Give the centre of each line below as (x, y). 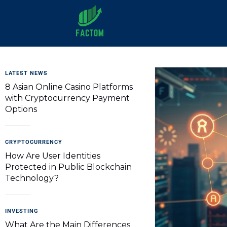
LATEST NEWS (26, 73)
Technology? (32, 178)
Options (21, 109)
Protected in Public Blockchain (68, 167)
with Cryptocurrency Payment (67, 98)
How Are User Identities (53, 156)
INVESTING (22, 211)
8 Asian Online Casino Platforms (69, 87)
